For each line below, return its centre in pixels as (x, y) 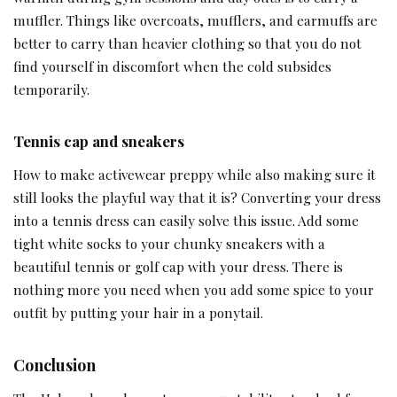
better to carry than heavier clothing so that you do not (187, 43)
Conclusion (54, 364)
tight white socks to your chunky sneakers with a (169, 243)
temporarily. (51, 90)
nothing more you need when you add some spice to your (194, 289)
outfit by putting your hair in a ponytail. (138, 312)
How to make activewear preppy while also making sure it (195, 174)
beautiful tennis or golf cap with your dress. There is (178, 266)
